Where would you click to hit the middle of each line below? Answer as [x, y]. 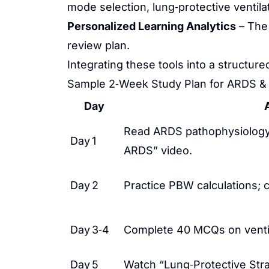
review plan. [98, 45]
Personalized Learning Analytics [152, 26]
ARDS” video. [158, 150]
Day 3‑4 [90, 230]
